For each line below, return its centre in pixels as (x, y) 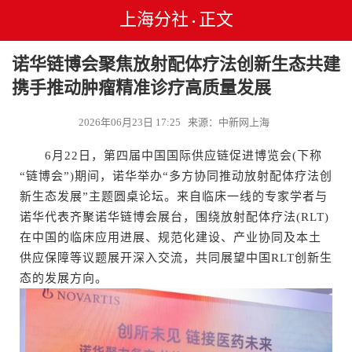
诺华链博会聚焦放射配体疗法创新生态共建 (176, 64)
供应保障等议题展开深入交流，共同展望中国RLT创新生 (176, 258)
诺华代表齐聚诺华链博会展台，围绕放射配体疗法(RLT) (174, 217)
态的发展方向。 (64, 278)
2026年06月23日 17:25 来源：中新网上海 (176, 122)
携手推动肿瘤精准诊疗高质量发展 (141, 88)
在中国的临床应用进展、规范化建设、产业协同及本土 (170, 237)
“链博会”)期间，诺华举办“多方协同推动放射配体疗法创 (176, 176)
